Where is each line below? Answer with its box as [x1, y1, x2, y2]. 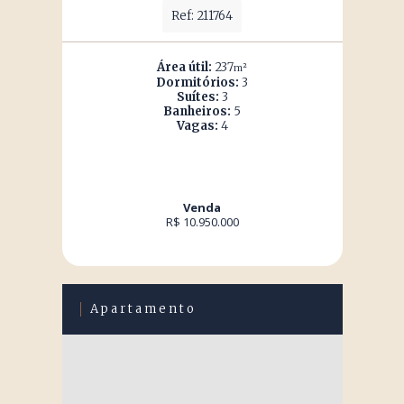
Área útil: [157, 60, 212, 75]
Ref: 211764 [171, 8, 233, 23]
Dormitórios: [156, 75, 239, 90]
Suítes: [176, 89, 219, 105]
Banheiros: [163, 104, 231, 119]
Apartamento [89, 301, 197, 317]
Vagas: [176, 118, 218, 133]
